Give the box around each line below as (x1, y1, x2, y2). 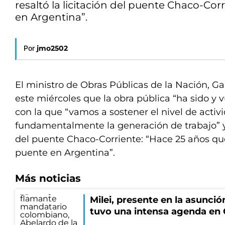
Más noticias (15, 172, 81, 184)
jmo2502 (37, 44, 68, 53)
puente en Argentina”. (15, 147, 115, 158)
